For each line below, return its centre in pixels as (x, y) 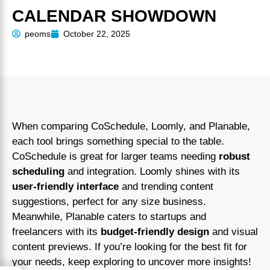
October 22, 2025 (97, 33)
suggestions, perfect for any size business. (109, 201)
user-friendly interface (65, 186)
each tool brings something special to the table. (118, 141)
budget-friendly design (155, 231)
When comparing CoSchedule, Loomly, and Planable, (131, 126)
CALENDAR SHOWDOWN (114, 16)
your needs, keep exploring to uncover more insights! (132, 262)
